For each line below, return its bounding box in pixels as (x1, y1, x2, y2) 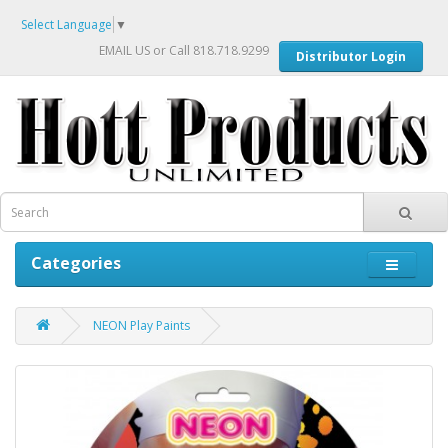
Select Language (21, 15, 112, 33)
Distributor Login (296, 47, 406, 65)
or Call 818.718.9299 (150, 41, 269, 59)
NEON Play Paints (93, 317, 190, 335)
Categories (31, 252, 121, 275)
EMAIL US (99, 41, 150, 59)
